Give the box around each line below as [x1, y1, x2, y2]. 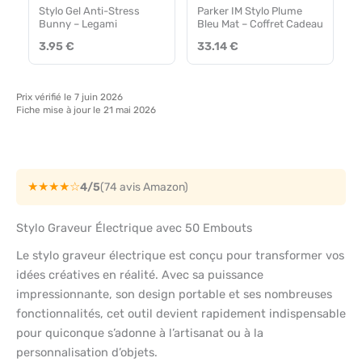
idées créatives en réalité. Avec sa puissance [16, 267, 263, 283]
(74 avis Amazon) [100, 180, 188, 194]
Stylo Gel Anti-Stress [39, 4, 140, 17]
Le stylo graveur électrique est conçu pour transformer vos [16, 248, 344, 263]
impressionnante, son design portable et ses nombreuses [16, 287, 332, 302]
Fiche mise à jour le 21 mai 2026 [16, 103, 156, 116]
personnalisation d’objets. [16, 345, 158, 360]
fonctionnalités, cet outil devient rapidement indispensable [16, 306, 346, 322]
